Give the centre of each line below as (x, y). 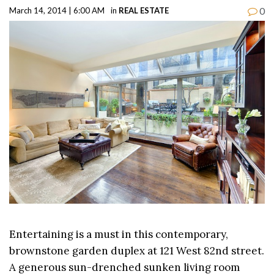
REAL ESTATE (144, 10)
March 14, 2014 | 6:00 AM (57, 10)
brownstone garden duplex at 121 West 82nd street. (137, 250)
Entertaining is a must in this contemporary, (119, 234)
